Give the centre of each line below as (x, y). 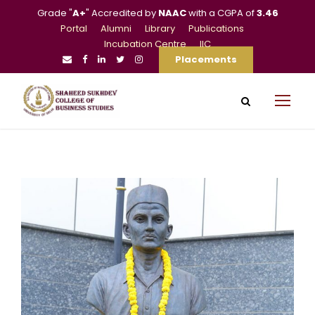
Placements (206, 59)
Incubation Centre (145, 44)
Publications (216, 28)
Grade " (54, 13)
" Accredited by (122, 13)
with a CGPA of (221, 13)
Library (160, 28)
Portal (73, 28)
